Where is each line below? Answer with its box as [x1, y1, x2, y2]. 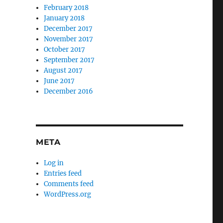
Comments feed [44, 180, 94, 188]
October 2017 [44, 45, 86, 54]
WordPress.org [44, 190, 92, 199]
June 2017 [44, 77, 75, 85]
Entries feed [44, 169, 82, 178]
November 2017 [44, 35, 94, 43]
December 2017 [44, 24, 93, 33]
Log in [44, 159, 64, 167]
